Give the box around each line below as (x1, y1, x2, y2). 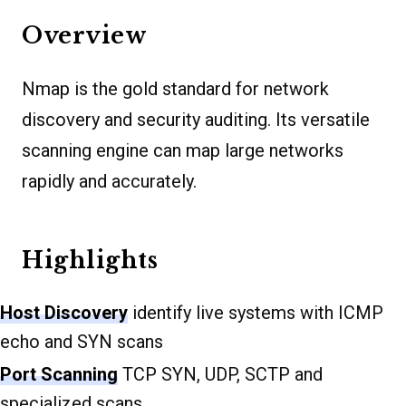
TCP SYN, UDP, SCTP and (118, 362, 323, 385)
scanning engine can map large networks (22, 139, 343, 161)
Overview (22, 21, 147, 50)
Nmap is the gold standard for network (22, 77, 329, 100)
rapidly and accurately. (22, 169, 197, 192)
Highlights (22, 246, 158, 275)
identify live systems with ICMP (128, 301, 383, 324)
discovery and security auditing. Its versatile (22, 108, 370, 130)
